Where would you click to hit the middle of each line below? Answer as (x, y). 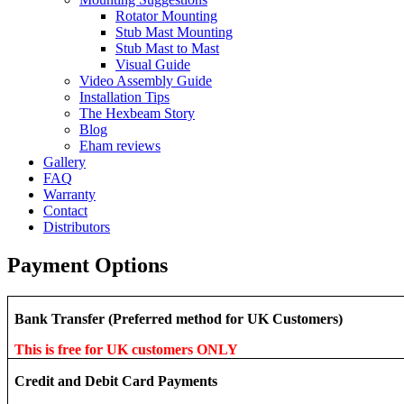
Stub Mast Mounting (174, 32)
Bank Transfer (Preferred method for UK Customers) (179, 318)
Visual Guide (153, 64)
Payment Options (87, 265)
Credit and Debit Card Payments (116, 381)
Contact (65, 211)
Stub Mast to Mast (167, 48)
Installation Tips (124, 97)
